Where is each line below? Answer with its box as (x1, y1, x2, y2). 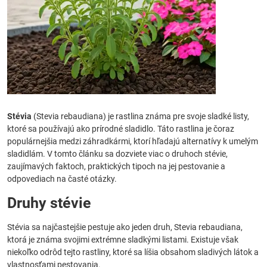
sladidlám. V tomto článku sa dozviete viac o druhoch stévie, (7, 149, 228, 159)
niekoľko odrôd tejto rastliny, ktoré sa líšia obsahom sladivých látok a (7, 247, 259, 257)
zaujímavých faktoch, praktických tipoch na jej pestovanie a (7, 162, 225, 171)
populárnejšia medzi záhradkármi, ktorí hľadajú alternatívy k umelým (7, 136, 258, 146)
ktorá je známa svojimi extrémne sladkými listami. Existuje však (7, 235, 238, 244)
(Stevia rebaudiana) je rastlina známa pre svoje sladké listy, (32, 111, 249, 121)
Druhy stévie (7, 194, 91, 212)
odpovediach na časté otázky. (7, 174, 117, 184)
